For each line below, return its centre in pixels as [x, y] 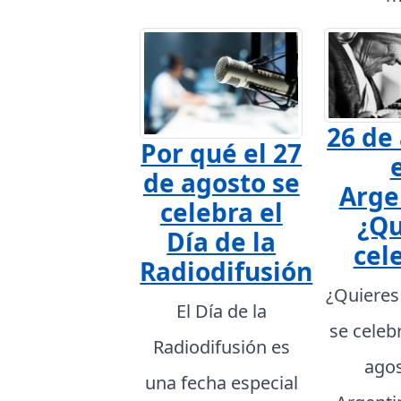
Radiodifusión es [221, 347]
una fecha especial [221, 383]
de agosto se [221, 183]
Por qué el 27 [222, 154]
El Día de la [221, 311]
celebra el [221, 213]
